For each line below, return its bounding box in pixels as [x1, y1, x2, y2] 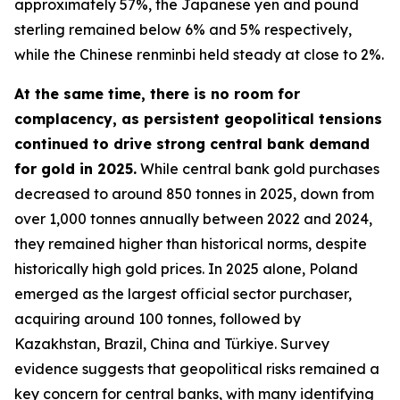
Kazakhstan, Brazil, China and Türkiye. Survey [14, 335, 329, 353]
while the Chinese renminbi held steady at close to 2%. [14, 46, 384, 63]
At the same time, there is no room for [14, 85, 300, 103]
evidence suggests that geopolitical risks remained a [14, 360, 379, 378]
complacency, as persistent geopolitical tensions [14, 110, 382, 128]
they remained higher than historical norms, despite [14, 235, 367, 253]
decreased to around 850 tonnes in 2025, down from [14, 185, 374, 203]
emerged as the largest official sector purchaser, [14, 285, 352, 303]
